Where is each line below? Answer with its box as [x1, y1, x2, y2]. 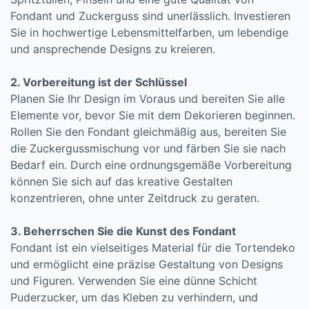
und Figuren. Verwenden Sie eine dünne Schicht [10, 274, 257, 288]
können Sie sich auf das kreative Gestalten [10, 175, 232, 188]
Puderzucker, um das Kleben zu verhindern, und [10, 290, 258, 304]
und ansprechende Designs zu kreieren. [10, 42, 215, 56]
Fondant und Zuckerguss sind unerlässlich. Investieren [10, 9, 290, 23]
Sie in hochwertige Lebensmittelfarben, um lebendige [10, 26, 288, 39]
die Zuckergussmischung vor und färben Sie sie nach [10, 141, 286, 155]
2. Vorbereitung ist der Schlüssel [10, 75, 187, 89]
